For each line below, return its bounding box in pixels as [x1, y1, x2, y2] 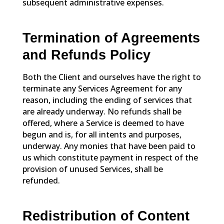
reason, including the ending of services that [22, 94, 192, 105]
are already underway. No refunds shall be [22, 105, 181, 117]
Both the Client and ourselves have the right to [22, 71, 201, 82]
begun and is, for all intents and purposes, [22, 128, 181, 140]
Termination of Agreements [22, 30, 200, 46]
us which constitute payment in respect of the [22, 151, 198, 163]
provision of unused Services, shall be [22, 163, 163, 174]
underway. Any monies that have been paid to [22, 140, 195, 151]
